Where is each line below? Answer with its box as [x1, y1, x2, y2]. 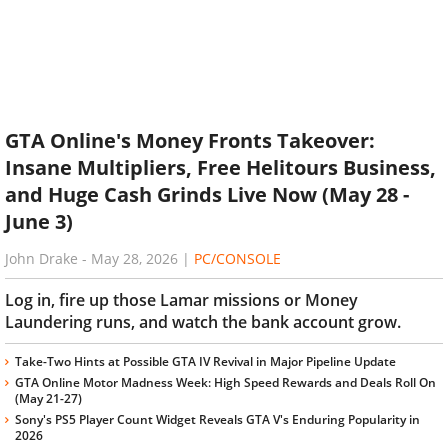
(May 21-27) [15, 389, 82, 407]
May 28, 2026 [91, 248, 178, 268]
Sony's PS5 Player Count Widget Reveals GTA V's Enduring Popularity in [15, 410, 420, 428]
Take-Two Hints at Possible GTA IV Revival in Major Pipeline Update [15, 352, 396, 370]
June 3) [5, 208, 73, 236]
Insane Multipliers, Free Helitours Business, [5, 154, 436, 182]
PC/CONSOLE [194, 248, 281, 268]
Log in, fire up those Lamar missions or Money [5, 288, 358, 311]
